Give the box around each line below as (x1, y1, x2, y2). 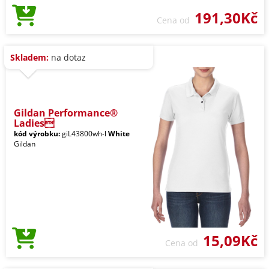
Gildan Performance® (14, 106, 118, 119)
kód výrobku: (14, 128, 60, 139)
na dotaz (49, 51, 86, 63)
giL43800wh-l (60, 128, 108, 139)
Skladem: (10, 51, 49, 63)
